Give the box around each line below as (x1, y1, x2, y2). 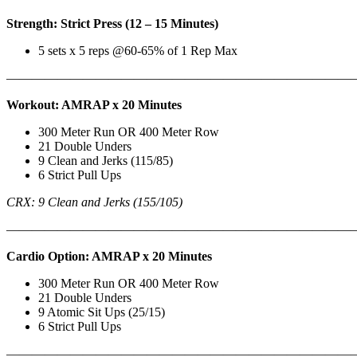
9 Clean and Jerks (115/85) (38, 153, 173, 167)
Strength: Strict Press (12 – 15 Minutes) (6, 16, 218, 30)
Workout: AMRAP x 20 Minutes (6, 97, 182, 112)
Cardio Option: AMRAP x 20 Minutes (6, 249, 212, 263)
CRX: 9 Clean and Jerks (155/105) (6, 194, 182, 209)
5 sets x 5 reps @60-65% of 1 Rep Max (38, 43, 237, 57)
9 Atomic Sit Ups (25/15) (38, 304, 165, 319)
